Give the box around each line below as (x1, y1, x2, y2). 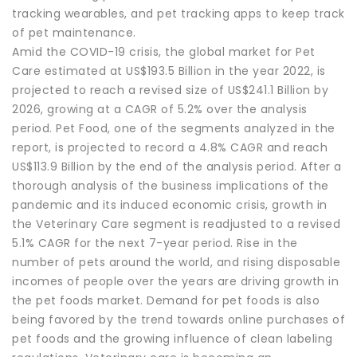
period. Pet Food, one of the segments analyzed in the (12, 120, 335, 136)
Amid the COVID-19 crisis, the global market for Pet (12, 43, 316, 60)
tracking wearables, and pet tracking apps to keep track (12, 5, 345, 22)
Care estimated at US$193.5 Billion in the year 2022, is (12, 62, 326, 79)
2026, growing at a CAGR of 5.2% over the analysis (12, 100, 308, 117)
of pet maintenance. (12, 24, 136, 41)
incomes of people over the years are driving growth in (12, 273, 339, 289)
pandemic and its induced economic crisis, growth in (12, 196, 328, 213)
